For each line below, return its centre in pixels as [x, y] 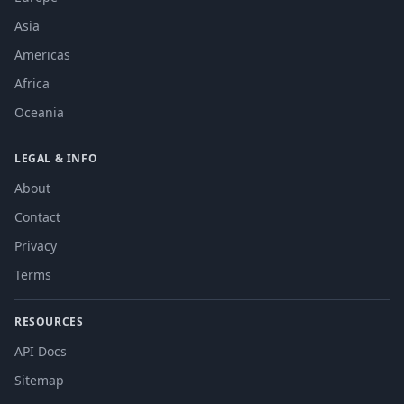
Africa [32, 83]
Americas [42, 55]
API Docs [41, 351]
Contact [37, 217]
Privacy [36, 246]
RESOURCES [49, 321]
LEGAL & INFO [56, 158]
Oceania [39, 112]
